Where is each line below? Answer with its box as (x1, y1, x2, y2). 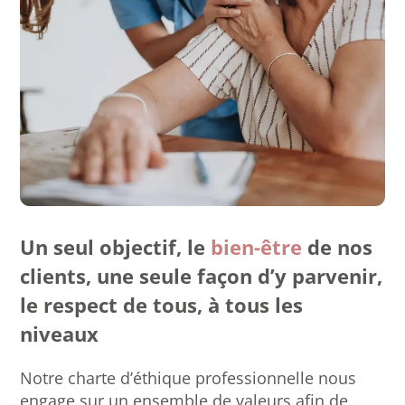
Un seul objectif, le (20, 234, 212, 261)
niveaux (20, 321, 99, 348)
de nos (302, 234, 373, 261)
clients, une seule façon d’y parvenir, (20, 263, 383, 290)
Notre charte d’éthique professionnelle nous (20, 367, 357, 390)
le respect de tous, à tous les (20, 292, 304, 319)
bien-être (211, 234, 303, 261)
